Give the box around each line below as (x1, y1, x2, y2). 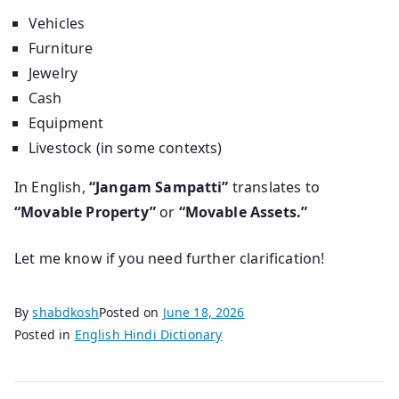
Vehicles (28, 12, 85, 33)
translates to (228, 176, 320, 197)
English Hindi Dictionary (74, 325, 223, 343)
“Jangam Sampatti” (88, 176, 229, 197)
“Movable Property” (14, 201, 156, 222)
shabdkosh (32, 303, 99, 321)
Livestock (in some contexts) (28, 137, 223, 158)
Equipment (28, 112, 104, 133)
